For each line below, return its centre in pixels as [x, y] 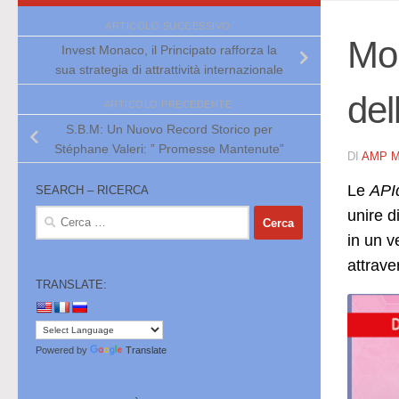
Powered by [63, 350]
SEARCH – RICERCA [92, 191]
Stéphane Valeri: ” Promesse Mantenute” [169, 148]
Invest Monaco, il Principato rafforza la [169, 50]
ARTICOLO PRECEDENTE [169, 105]
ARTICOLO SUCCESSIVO [169, 25]
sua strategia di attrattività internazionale [169, 70]
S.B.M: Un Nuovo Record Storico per [169, 129]
